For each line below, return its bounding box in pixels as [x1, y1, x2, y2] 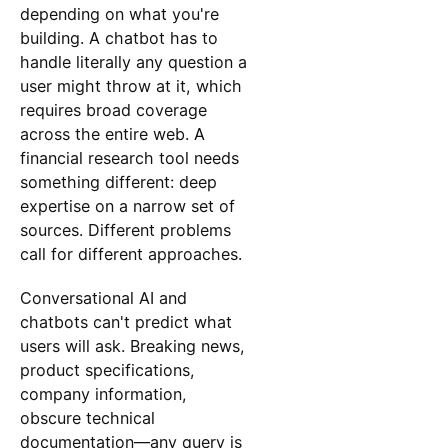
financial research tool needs [19, 147, 239, 168]
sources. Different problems [19, 219, 231, 240]
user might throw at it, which [19, 75, 242, 96]
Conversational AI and [19, 287, 187, 308]
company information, [19, 383, 187, 404]
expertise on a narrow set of [19, 195, 235, 216]
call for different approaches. [19, 243, 242, 264]
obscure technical [19, 407, 155, 428]
